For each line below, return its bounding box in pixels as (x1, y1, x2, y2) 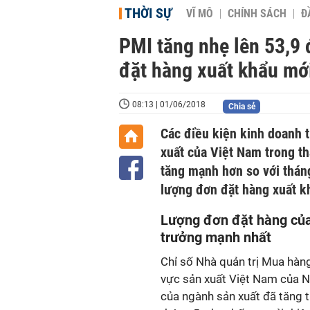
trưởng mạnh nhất (161, 229, 271, 246)
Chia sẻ (228, 102, 255, 111)
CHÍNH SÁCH (228, 8, 286, 20)
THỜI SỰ (125, 5, 172, 21)
